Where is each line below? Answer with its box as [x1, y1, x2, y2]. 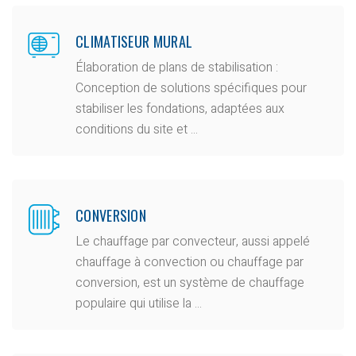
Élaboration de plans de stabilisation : [75, 57, 278, 77]
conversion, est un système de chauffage [75, 273, 304, 292]
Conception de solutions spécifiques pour [75, 78, 307, 98]
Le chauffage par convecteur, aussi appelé [75, 231, 310, 251]
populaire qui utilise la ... [75, 293, 202, 313]
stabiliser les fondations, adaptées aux [75, 99, 284, 118]
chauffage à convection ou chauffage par [75, 252, 304, 272]
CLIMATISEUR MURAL [75, 30, 193, 52]
